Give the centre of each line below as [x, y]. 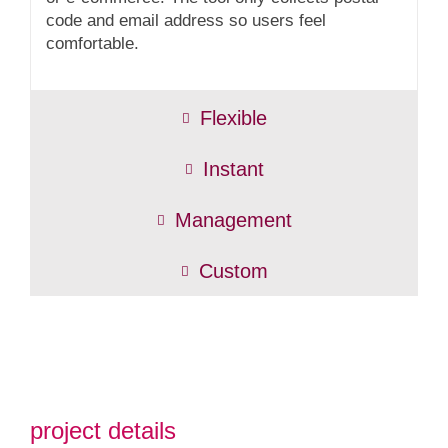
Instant [233, 169]
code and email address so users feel [186, 21]
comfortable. [92, 44]
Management [233, 220]
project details [103, 431]
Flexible [233, 118]
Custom [233, 271]
